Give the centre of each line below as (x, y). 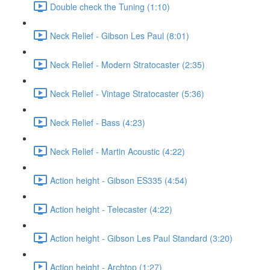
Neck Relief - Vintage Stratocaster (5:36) (127, 93)
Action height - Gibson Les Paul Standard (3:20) (141, 238)
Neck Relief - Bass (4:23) (98, 122)
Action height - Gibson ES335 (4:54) (119, 180)
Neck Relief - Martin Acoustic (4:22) (118, 151)
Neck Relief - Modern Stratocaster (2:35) (127, 64)
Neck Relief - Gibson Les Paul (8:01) (120, 35)
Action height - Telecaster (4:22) (111, 209)
